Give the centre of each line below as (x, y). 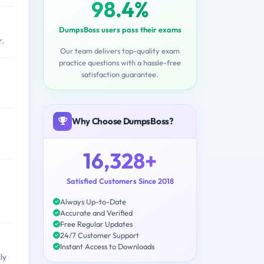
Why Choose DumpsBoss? (123, 121)
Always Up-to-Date (93, 201)
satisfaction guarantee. (120, 74)
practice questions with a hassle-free (120, 62)
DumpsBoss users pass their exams (120, 29)
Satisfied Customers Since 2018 (120, 181)
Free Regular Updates (96, 224)
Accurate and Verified (96, 212)
